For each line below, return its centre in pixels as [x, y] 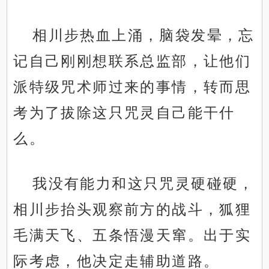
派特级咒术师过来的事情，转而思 [132, 87]
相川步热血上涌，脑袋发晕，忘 [144, 35]
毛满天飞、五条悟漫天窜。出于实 [132, 235]
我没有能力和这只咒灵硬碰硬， [144, 184]
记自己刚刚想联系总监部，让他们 [132, 61]
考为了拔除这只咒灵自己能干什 [124, 113]
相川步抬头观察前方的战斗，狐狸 [132, 210]
